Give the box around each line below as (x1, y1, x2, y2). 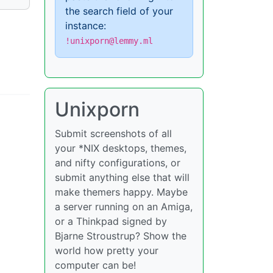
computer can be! (55, 259, 136, 271)
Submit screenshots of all (55, 127, 172, 140)
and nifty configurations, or (55, 157, 180, 169)
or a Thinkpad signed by (55, 215, 167, 227)
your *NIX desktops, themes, (55, 142, 186, 154)
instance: (65, 19, 106, 32)
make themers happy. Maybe (55, 186, 188, 198)
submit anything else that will (55, 171, 190, 183)
